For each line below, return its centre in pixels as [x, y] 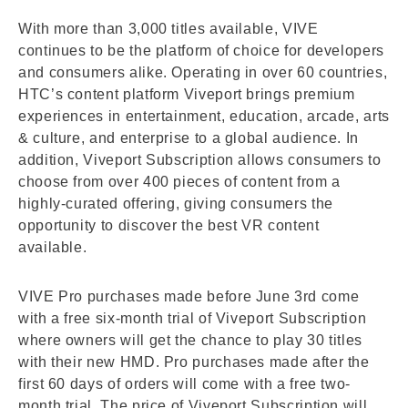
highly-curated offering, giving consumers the [176, 204]
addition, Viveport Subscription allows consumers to [200, 160]
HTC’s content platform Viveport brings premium [187, 94]
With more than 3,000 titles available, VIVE [168, 29]
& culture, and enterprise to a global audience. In [189, 138]
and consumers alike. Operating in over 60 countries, [203, 72]
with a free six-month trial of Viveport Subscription [193, 318]
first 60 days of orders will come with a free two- [185, 384]
